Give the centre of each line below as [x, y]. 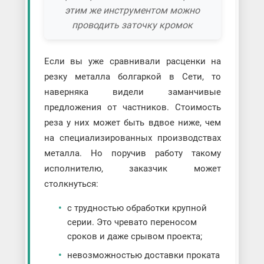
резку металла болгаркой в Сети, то [133, 77]
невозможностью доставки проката [143, 255]
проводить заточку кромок [133, 25]
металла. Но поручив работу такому [133, 154]
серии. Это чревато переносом [132, 222]
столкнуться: [71, 184]
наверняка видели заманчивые [133, 92]
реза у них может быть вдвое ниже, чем [133, 123]
